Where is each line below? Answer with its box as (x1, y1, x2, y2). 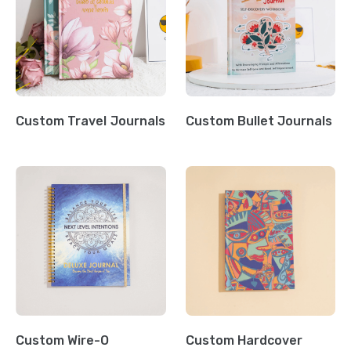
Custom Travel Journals (16, 113, 165, 128)
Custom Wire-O (16, 333, 110, 348)
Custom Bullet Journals (185, 113, 333, 128)
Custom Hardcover (185, 333, 302, 348)
